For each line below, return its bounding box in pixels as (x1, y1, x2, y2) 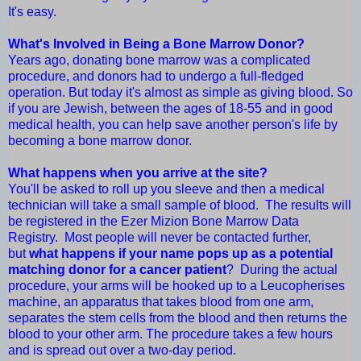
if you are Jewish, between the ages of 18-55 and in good (8, 102, 333, 116)
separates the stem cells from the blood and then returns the (8, 311, 347, 326)
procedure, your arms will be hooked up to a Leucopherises (8, 279, 345, 293)
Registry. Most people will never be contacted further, (8, 230, 311, 245)
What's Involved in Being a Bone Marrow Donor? (8, 37, 305, 52)
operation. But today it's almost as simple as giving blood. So (8, 85, 353, 100)
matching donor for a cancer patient (8, 263, 226, 277)
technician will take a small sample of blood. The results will (8, 198, 351, 213)
